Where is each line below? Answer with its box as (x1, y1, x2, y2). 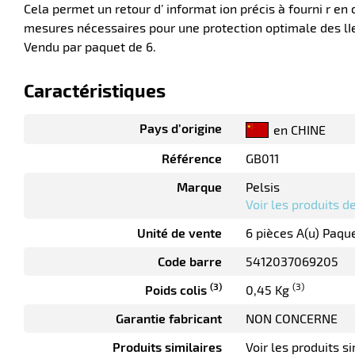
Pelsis (246, 179, 280, 195)
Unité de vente (137, 225, 222, 241)
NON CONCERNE (246, 311, 338, 326)
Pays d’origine (139, 120, 222, 136)
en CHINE (273, 122, 326, 138)
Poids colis (145, 282, 210, 298)
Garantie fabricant (116, 311, 222, 326)
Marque (177, 179, 222, 195)
